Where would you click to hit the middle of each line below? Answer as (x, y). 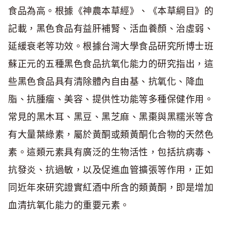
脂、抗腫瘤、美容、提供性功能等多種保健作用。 (111, 99)
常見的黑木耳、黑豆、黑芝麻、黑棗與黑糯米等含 (111, 117)
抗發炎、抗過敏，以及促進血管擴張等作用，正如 (111, 170)
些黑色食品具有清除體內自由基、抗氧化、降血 (106, 82)
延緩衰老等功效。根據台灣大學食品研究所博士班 (111, 46)
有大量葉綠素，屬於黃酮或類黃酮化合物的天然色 (111, 135)
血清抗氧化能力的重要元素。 (69, 205)
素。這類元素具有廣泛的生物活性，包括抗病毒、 (111, 152)
